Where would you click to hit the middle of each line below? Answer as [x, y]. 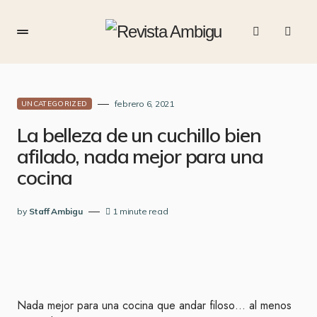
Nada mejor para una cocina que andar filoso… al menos [154, 305]
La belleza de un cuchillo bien [139, 135]
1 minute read [140, 211]
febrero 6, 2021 [144, 104]
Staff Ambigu [56, 211]
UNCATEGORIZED [54, 104]
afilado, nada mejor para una [140, 156]
